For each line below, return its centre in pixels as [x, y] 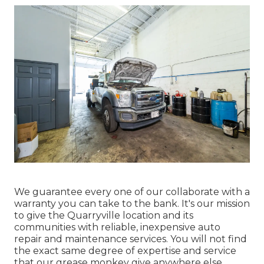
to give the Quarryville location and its [104, 215]
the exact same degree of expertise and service [125, 250]
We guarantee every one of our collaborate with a [132, 192]
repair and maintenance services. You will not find [131, 239]
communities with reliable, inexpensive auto [117, 227]
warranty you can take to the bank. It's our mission [132, 203]
